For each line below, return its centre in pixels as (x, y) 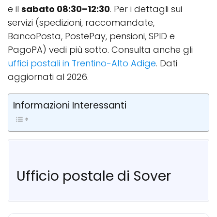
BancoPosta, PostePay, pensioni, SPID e (91, 36)
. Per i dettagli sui (146, 9)
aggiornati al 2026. (48, 77)
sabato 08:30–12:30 (66, 9)
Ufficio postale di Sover (94, 176)
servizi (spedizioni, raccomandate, (81, 23)
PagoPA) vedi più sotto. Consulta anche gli (100, 50)
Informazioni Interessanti (70, 106)
